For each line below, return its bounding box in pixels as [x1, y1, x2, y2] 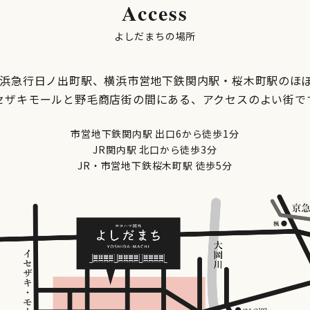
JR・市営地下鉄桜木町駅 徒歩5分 [77, 158, 232, 172]
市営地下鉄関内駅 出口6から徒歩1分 [71, 126, 239, 140]
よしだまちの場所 [113, 29, 197, 43]
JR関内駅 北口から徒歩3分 [93, 142, 217, 156]
